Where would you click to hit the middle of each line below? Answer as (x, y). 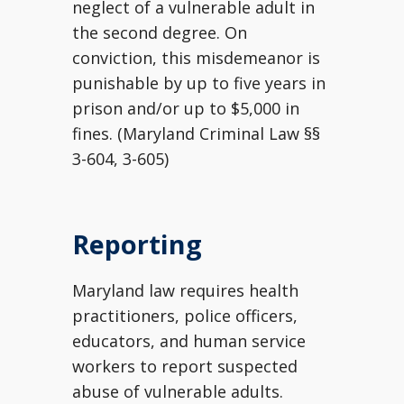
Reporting (137, 244)
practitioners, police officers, (185, 316)
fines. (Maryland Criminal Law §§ (196, 133)
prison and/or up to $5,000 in (186, 108)
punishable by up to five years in (199, 83)
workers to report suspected (185, 366)
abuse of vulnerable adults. (178, 391)
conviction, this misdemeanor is (196, 58)
